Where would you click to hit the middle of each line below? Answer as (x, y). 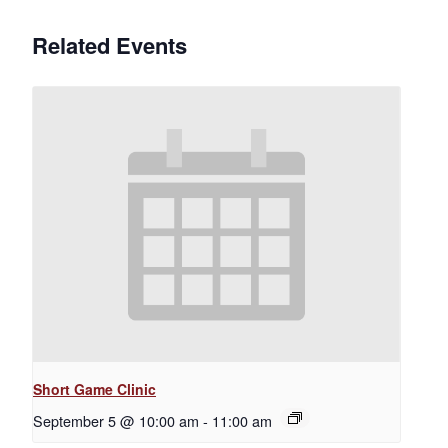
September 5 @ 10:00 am (116, 421)
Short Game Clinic (94, 389)
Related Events (109, 45)
